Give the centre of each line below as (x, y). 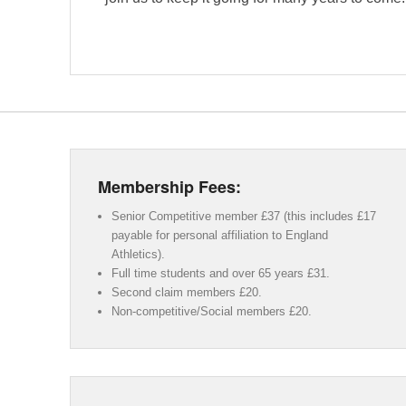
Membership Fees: (169, 186)
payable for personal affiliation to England (220, 235)
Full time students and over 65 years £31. (221, 273)
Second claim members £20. (187, 292)
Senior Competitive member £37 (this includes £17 (244, 216)
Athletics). (138, 254)
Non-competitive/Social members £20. (212, 311)
